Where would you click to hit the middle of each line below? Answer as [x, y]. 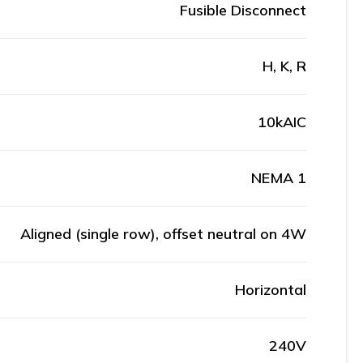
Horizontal [271, 290]
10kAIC [282, 122]
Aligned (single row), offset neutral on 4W [163, 234]
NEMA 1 [279, 178]
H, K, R [284, 66]
